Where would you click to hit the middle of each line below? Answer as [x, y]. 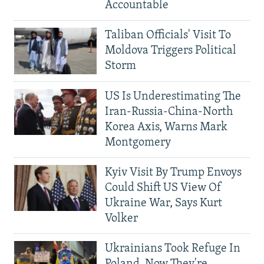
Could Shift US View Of [163, 188]
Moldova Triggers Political [171, 50]
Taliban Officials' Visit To [168, 35]
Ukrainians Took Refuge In [173, 248]
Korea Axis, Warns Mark [166, 127]
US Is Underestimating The [173, 96]
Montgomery [138, 142]
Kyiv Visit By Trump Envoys [173, 172]
